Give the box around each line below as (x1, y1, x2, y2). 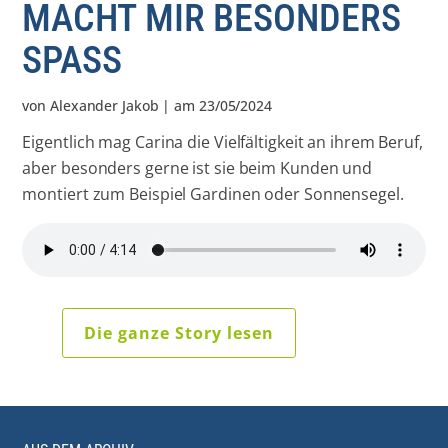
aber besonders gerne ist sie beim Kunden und (22, 156, 373, 179)
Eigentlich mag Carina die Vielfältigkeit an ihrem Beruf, (22, 130, 423, 153)
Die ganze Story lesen (84, 321, 275, 344)
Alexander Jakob (50, 96, 159, 116)
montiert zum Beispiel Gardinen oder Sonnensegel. (22, 182, 404, 205)
